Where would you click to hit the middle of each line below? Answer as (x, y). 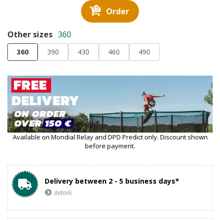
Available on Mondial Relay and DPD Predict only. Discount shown (110, 137)
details (63, 193)
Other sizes (30, 34)
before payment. (110, 146)
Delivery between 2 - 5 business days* (112, 181)
